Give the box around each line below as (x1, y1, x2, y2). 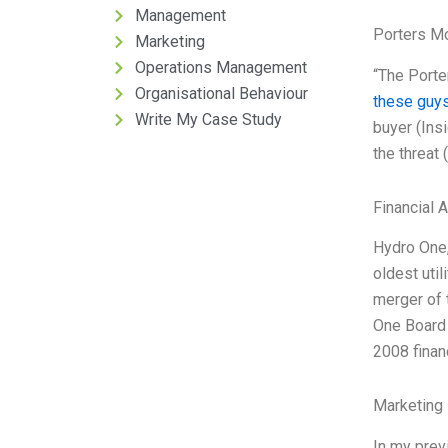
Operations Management (134, 58, 307, 77)
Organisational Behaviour (134, 84, 308, 103)
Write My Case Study (134, 110, 282, 129)
